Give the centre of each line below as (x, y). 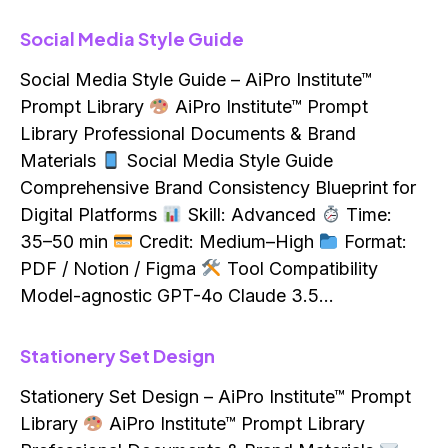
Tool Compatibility (299, 269)
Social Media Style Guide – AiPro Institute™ (196, 80)
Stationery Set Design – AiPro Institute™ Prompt (215, 397)
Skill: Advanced (251, 215)
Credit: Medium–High (226, 242)
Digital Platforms (91, 215)
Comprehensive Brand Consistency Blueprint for (218, 188)
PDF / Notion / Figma (110, 269)
